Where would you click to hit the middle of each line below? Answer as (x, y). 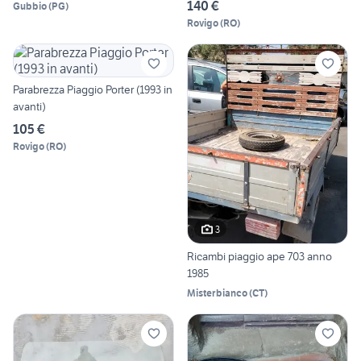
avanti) (29, 106)
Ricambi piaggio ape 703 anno (259, 257)
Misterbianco (217, 293)
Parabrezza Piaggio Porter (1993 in (93, 89)
